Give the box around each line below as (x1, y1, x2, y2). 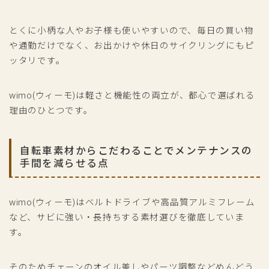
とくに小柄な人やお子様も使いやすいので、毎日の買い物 (9, 23, 254, 37)
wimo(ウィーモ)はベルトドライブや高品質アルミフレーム (9, 195, 255, 208)
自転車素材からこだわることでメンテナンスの (20, 143, 253, 158)
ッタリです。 (9, 53, 65, 67)
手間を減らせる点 (20, 156, 109, 171)
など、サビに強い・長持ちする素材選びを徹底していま (9, 210, 244, 223)
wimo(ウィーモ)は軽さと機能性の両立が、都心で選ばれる (9, 88, 255, 101)
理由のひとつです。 (9, 103, 93, 116)
